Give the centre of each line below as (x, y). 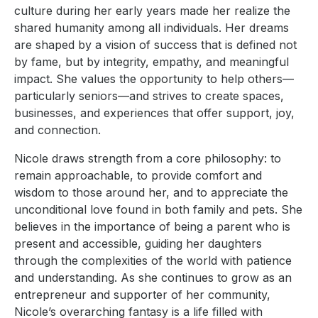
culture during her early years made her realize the (152, 10)
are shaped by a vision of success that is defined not (155, 44)
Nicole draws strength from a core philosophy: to (148, 158)
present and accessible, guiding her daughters (138, 243)
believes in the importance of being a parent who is (152, 226)
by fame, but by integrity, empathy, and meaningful (152, 61)
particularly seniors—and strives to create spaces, (149, 95)
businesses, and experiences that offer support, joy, (154, 113)
